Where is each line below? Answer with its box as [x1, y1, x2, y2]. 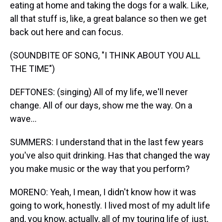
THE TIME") [10, 63, 55, 74]
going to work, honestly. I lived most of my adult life [10, 200, 210, 211]
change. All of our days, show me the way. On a [10, 100, 192, 111]
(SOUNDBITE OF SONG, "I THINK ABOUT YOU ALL [10, 50, 200, 60]
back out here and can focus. [10, 27, 123, 37]
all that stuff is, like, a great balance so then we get [10, 13, 207, 24]
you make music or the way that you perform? [10, 164, 190, 174]
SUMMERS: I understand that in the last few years [10, 137, 204, 147]
